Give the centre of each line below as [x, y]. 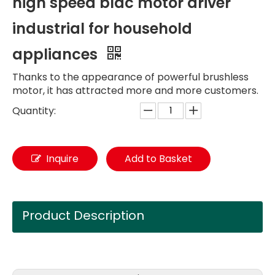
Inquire [62, 159]
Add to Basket [158, 159]
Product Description [83, 215]
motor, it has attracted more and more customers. [135, 91]
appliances [57, 54]
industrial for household [102, 29]
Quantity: [34, 111]
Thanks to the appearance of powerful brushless [130, 77]
